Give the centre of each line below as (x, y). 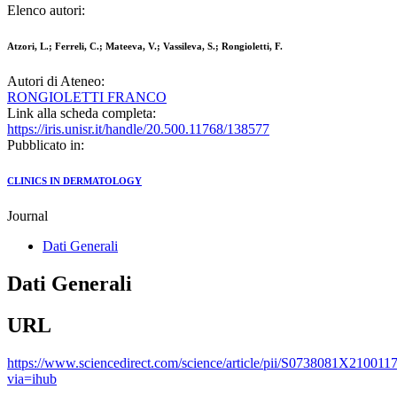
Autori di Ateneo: (56, 82)
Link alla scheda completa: (82, 113)
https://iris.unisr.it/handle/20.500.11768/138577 (138, 129)
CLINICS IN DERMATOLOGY (74, 181)
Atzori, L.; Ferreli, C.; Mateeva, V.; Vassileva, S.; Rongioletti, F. (145, 47)
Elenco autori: (46, 11)
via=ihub (32, 379)
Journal (27, 216)
